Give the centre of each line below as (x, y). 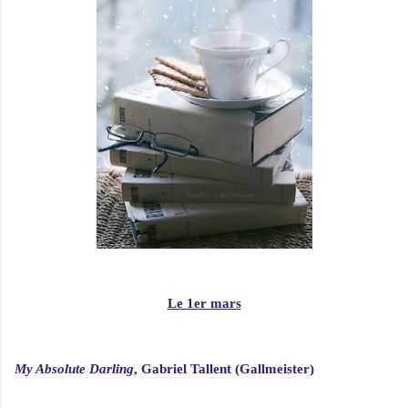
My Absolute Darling (74, 369)
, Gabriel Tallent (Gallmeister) (224, 369)
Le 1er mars (204, 304)
